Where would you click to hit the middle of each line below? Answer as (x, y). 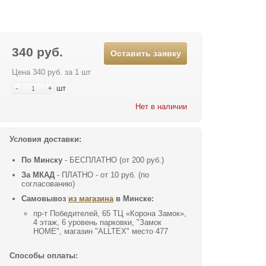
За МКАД (38, 175)
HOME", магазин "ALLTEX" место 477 (101, 231)
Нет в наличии (160, 107)
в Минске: (134, 198)
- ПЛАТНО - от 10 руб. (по (102, 175)
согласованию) (48, 183)
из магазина (91, 198)
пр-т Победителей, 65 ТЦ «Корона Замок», (110, 213)
